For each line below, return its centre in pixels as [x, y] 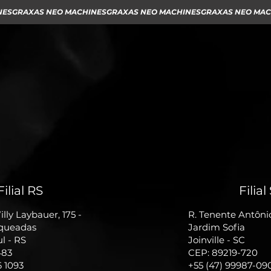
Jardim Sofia [217, 227]
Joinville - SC [217, 240]
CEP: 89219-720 [223, 253]
